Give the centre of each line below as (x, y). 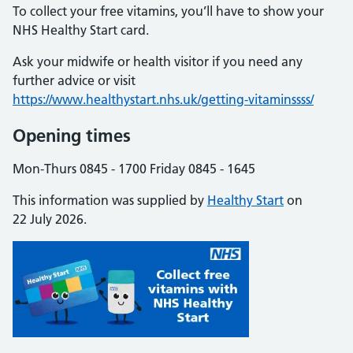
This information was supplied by (110, 200)
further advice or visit (74, 80)
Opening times (72, 136)
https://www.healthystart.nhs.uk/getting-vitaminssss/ (163, 99)
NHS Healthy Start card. (81, 30)
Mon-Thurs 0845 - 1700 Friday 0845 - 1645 (134, 169)
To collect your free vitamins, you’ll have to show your (168, 11)
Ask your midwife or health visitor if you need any (158, 61)
